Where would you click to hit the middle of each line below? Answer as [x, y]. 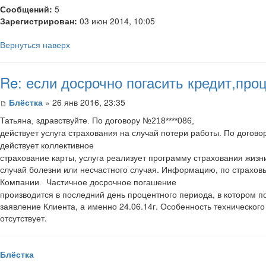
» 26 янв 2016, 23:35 [84, 102]
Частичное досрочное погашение [111, 181]
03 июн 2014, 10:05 [116, 20]
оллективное [69, 145]
